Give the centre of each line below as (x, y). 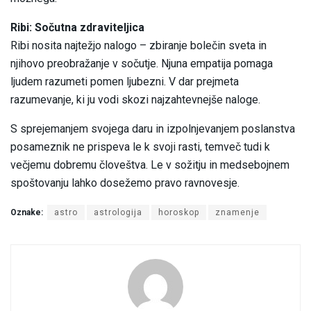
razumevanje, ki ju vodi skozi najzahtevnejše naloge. (135, 100)
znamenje (237, 213)
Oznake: (27, 213)
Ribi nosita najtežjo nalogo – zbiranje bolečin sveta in (138, 46)
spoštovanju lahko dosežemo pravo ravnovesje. (125, 183)
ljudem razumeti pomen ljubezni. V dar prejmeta (125, 82)
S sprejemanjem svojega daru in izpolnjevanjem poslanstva (153, 129)
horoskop (179, 213)
